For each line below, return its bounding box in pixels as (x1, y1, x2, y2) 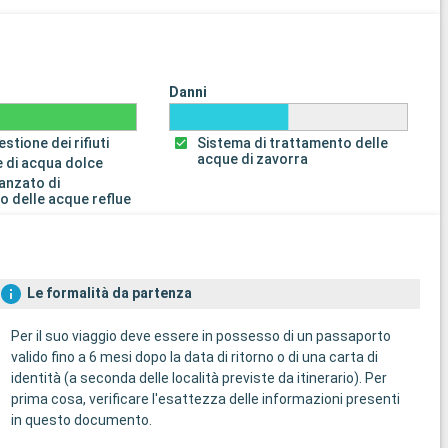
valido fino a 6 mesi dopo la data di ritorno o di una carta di (10, 349, 378, 366)
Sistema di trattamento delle (197, 134, 389, 151)
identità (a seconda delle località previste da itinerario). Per (10, 370, 387, 387)
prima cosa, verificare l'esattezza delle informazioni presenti (10, 391, 400, 408)
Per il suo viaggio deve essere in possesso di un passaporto (10, 328, 391, 345)
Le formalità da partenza (26, 285, 192, 302)
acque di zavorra (197, 150, 309, 167)
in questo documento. (10, 412, 152, 429)
